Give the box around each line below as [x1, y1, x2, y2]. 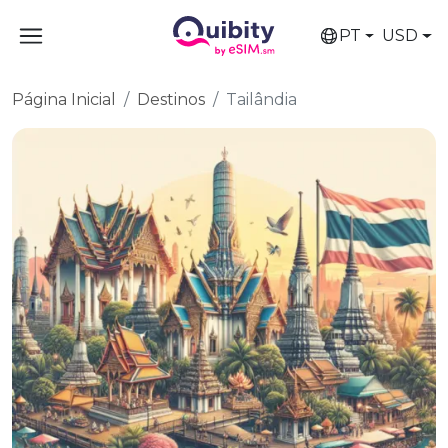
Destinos [137, 90, 205, 109]
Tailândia [226, 90, 297, 109]
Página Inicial [12, 90, 116, 109]
